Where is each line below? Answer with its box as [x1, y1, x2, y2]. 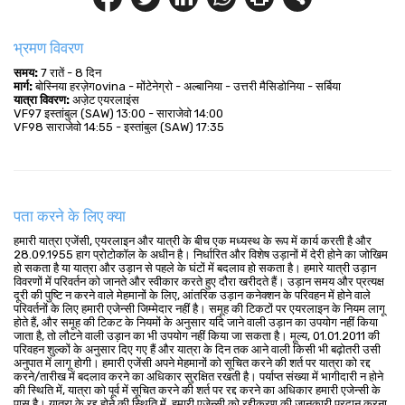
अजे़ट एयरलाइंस [70, 93, 139, 107]
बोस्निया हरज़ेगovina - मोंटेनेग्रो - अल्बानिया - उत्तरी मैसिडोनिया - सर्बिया [33, 80, 341, 93]
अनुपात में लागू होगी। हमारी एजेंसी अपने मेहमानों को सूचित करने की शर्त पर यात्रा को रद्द [14, 356, 371, 370]
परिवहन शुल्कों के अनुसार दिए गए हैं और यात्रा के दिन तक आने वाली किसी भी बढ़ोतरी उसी [14, 343, 381, 356]
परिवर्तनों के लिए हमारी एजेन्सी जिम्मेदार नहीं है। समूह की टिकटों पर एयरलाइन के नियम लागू [14, 302, 385, 316]
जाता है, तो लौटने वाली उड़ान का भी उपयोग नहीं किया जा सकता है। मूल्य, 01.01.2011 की [14, 329, 380, 343]
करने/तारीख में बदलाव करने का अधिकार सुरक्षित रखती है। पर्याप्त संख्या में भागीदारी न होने [14, 370, 383, 383]
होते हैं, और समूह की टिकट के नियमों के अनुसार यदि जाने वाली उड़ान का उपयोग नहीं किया [14, 316, 378, 329]
